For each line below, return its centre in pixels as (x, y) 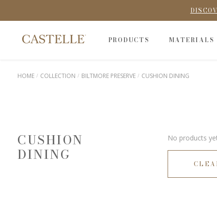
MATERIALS (192, 40)
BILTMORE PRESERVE (108, 76)
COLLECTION (58, 76)
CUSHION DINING (165, 76)
